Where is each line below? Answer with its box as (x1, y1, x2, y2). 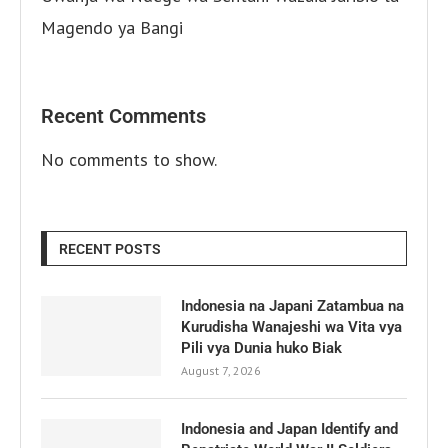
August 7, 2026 (181, 363, 261, 379)
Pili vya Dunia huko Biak (181, 339, 342, 358)
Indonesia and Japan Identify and (181, 420, 398, 439)
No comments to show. (41, 148, 217, 172)
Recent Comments (41, 104, 206, 129)
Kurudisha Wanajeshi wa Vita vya (181, 318, 402, 337)
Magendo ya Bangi (41, 16, 183, 40)
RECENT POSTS (59, 241, 161, 258)
